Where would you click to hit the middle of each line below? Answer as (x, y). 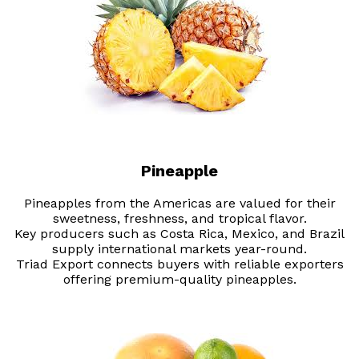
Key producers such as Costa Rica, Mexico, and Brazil (179, 234)
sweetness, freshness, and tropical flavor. (179, 219)
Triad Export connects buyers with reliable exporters (179, 264)
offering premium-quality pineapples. (179, 280)
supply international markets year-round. (179, 249)
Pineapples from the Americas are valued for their (179, 204)
